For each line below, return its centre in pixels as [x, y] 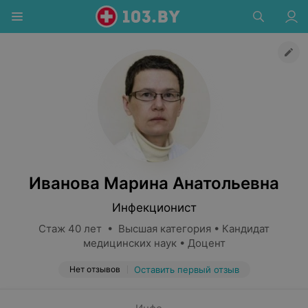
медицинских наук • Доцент [154, 243]
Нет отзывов [95, 269]
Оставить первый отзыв [186, 269]
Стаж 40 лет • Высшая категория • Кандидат [154, 229]
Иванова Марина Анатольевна [154, 183]
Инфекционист [154, 208]
